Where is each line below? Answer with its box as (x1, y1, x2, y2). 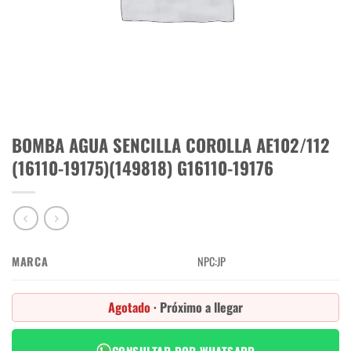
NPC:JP (197, 252, 226, 270)
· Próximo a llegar (154, 297, 243, 317)
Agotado (108, 297, 154, 317)
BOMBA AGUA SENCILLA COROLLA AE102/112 (12, 132, 330, 158)
